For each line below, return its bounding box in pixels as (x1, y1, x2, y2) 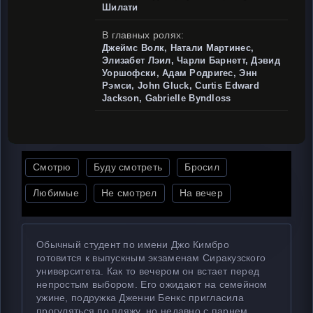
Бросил (184, 161, 220, 173)
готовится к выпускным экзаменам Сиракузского (36, 252, 266, 263)
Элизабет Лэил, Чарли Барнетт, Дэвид (102, 55, 280, 66)
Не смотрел (101, 187, 157, 198)
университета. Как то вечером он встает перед (36, 265, 260, 277)
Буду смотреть (93, 161, 163, 173)
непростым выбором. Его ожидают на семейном (36, 279, 268, 290)
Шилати (102, 2, 138, 13)
